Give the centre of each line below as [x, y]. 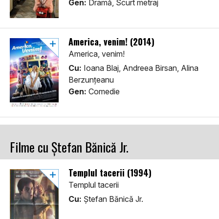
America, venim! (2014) [111, 42]
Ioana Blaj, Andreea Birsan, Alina [140, 68]
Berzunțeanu [91, 80]
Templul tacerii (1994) [110, 173]
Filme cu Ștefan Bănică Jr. [69, 147]
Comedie [103, 92]
